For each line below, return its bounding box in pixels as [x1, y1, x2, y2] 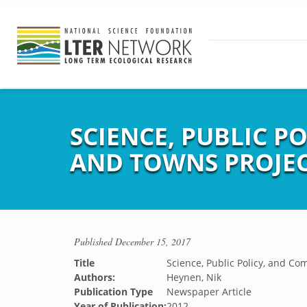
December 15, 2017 [115, 235, 191, 248]
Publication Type [74, 285, 153, 298]
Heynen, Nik [167, 271, 221, 284]
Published [74, 235, 115, 248]
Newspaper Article [167, 285, 251, 298]
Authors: [74, 271, 115, 284]
